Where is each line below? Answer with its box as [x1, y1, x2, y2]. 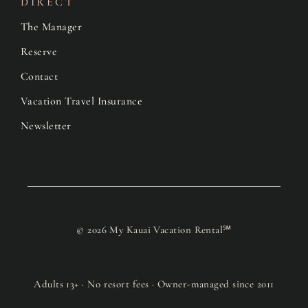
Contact [20, 69, 58, 83]
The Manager [20, 19, 82, 34]
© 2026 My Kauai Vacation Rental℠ [76, 223, 232, 236]
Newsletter [20, 118, 71, 133]
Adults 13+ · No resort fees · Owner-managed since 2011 [34, 277, 274, 290]
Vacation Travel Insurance [20, 93, 142, 108]
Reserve [20, 44, 58, 58]
